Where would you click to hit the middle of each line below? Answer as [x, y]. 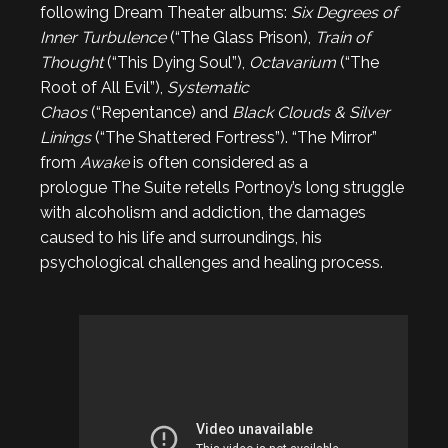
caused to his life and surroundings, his [181, 237]
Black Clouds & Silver [311, 112]
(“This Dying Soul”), [178, 62]
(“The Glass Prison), [242, 37]
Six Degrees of [344, 12]
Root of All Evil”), [103, 87]
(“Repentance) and [161, 112]
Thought [73, 62]
